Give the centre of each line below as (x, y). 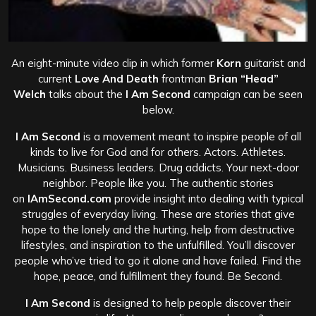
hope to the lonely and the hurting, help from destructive (158, 229)
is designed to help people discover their (190, 303)
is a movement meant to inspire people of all (190, 136)
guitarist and (273, 63)
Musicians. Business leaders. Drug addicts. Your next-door (158, 167)
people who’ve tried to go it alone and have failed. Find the (158, 260)
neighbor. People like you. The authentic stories (158, 183)
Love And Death (116, 78)
